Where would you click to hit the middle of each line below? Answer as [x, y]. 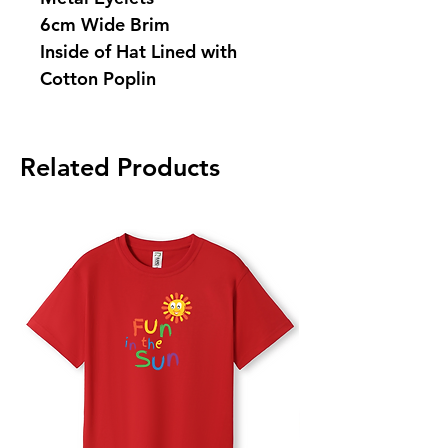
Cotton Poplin [98, 78]
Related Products [120, 167]
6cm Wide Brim [105, 24]
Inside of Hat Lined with [138, 51]
